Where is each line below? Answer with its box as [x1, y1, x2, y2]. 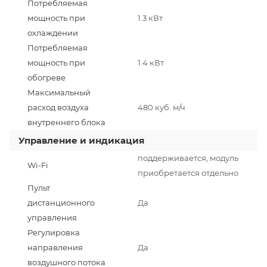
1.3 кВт [138, 13, 163, 23]
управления [27, 212, 77, 222]
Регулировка [27, 227, 80, 237]
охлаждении [27, 27, 78, 38]
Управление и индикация [18, 134, 144, 146]
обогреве [27, 72, 66, 82]
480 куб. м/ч [138, 102, 185, 112]
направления [27, 242, 83, 252]
